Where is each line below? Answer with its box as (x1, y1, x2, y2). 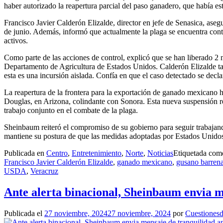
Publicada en (4, 148, 46, 157)
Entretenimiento (72, 148, 121, 157)
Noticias (147, 148, 173, 157)
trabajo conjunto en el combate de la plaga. (4, 106, 138, 114)
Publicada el (4, 209, 44, 218)
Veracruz (30, 166, 58, 175)
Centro (46, 148, 68, 157)
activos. (4, 36, 28, 45)
